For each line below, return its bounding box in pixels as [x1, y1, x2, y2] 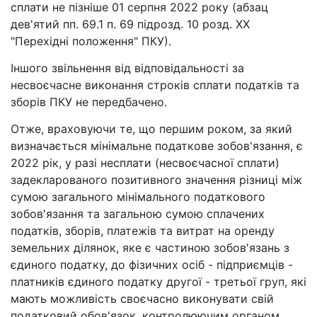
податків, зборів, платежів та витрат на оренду [11, 224, 275, 238]
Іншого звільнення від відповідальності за [11, 61, 244, 76]
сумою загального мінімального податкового [11, 190, 265, 204]
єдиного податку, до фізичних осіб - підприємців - [11, 258, 293, 272]
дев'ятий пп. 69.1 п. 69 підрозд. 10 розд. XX [11, 17, 250, 32]
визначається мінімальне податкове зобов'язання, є [11, 139, 303, 154]
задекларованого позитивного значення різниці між [11, 173, 302, 188]
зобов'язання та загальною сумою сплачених [11, 207, 265, 221]
